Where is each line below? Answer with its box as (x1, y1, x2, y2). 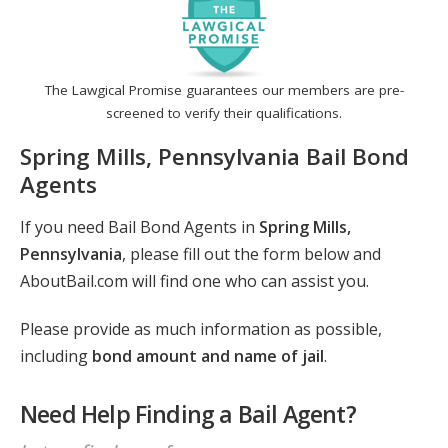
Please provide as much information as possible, (20, 318, 382, 341)
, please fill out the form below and (122, 243, 381, 266)
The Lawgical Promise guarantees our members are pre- (44, 81, 404, 100)
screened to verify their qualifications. (106, 104, 342, 123)
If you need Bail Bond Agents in (20, 216, 259, 239)
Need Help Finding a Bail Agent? (20, 398, 356, 431)
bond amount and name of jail (92, 345, 324, 368)
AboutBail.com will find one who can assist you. (20, 270, 369, 293)
